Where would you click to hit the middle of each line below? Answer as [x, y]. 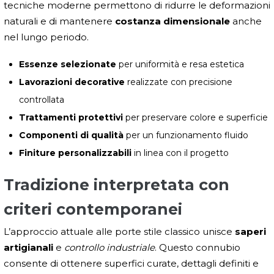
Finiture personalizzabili [75, 153]
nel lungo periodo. [46, 37]
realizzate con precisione [179, 82]
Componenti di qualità [71, 135]
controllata [42, 99]
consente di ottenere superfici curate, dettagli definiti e [131, 263]
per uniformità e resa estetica [180, 64]
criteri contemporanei [93, 209]
